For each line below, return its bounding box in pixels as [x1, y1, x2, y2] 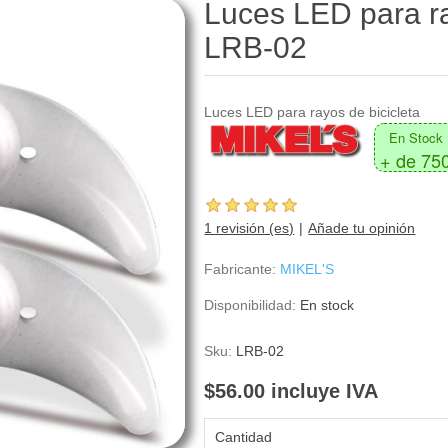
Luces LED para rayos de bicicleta [204, 104, 421, 120]
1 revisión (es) [204, 220, 295, 236]
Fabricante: [204, 261, 277, 277]
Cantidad [215, 429, 273, 446]
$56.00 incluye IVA [204, 380, 379, 403]
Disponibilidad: [204, 297, 297, 313]
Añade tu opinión [308, 220, 416, 236]
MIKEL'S [280, 261, 335, 277]
